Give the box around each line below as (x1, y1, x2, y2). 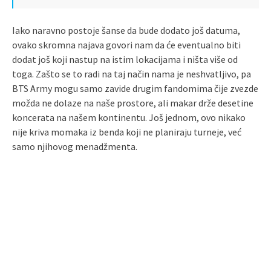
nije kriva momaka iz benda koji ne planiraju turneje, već (12, 125, 241, 138)
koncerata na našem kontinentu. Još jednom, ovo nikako (12, 111, 246, 123)
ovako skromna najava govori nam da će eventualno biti (12, 38, 241, 51)
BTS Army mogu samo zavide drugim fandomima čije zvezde (12, 82, 258, 94)
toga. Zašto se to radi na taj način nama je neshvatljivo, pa (12, 67, 251, 80)
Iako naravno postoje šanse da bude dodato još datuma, (12, 24, 240, 36)
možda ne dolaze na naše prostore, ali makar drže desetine (12, 96, 253, 109)
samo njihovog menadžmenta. (12, 140, 137, 152)
